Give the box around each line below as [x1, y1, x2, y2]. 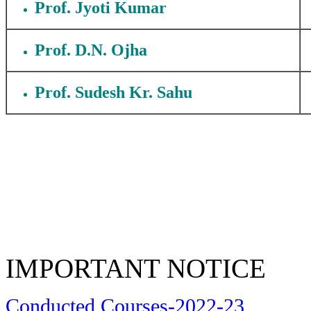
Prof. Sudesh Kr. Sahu [35, 83, 192, 101]
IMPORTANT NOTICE [6, 253, 266, 283]
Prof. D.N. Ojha [35, 40, 147, 59]
